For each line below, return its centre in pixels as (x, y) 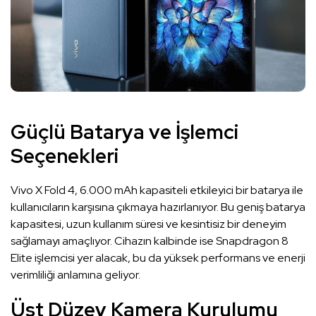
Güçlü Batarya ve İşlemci (124, 132)
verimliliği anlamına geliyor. (75, 275)
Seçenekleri (65, 156)
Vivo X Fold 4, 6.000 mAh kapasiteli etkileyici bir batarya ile (157, 190)
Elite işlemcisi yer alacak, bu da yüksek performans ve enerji (158, 258)
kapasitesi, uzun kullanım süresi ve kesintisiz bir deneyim (148, 224)
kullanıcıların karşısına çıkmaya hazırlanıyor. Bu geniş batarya (158, 207)
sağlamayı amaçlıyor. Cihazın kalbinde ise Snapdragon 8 (150, 241)
